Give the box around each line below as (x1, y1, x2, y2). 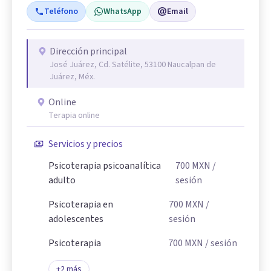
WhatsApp (103, 5, 142, 18)
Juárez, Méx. (50, 71, 95, 83)
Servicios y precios (48, 137, 123, 151)
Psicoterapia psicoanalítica (48, 159, 161, 172)
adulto (48, 174, 76, 187)
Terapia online (48, 109, 100, 122)
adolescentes (48, 212, 103, 226)
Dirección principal (50, 45, 127, 58)
